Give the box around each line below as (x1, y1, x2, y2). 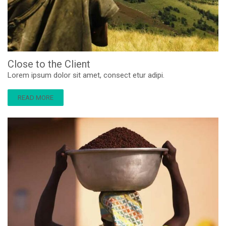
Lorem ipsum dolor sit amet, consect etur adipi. (8, 71, 164, 80)
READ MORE (18, 94, 53, 101)
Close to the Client (8, 58, 90, 70)
